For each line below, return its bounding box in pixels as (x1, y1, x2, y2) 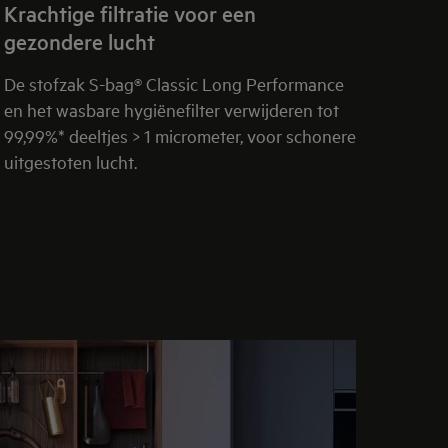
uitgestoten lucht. (4, 149, 137, 173)
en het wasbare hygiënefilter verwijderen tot (4, 97, 339, 121)
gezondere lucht (4, 26, 155, 55)
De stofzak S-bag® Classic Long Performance (4, 71, 344, 95)
